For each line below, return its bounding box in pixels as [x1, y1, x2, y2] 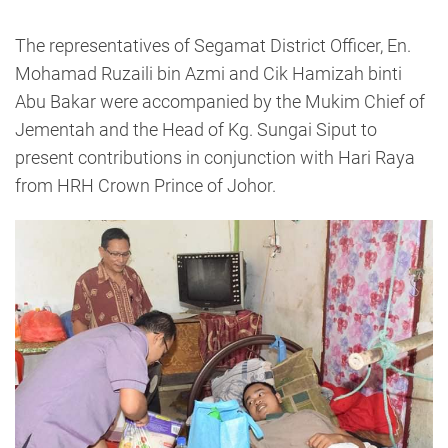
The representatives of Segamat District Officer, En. [15, 34, 411, 56]
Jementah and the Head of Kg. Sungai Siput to [15, 118, 377, 140]
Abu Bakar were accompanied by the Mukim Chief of [15, 90, 425, 112]
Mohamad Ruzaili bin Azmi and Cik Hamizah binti [15, 62, 402, 84]
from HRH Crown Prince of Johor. [15, 174, 276, 196]
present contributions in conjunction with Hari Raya [15, 146, 415, 168]
